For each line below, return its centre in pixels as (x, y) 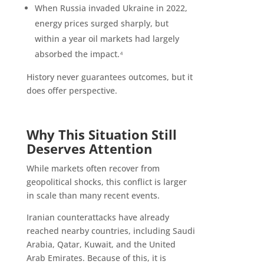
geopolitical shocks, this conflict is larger (106, 182)
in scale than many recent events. (93, 196)
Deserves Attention (89, 149)
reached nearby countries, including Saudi (110, 231)
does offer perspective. (72, 91)
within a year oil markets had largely (107, 39)
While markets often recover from (93, 169)
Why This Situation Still (101, 135)
